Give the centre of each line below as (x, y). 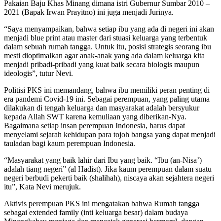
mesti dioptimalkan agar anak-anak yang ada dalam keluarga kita (104, 56)
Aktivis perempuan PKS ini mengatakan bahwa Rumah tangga (102, 204)
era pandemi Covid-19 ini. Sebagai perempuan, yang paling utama (107, 99)
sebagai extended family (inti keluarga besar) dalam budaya (96, 213)
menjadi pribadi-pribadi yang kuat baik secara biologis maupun (102, 65)
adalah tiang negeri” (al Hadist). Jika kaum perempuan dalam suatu (108, 169)
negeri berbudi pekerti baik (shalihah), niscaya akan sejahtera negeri (109, 178)
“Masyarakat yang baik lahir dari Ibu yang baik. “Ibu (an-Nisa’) (103, 160)
